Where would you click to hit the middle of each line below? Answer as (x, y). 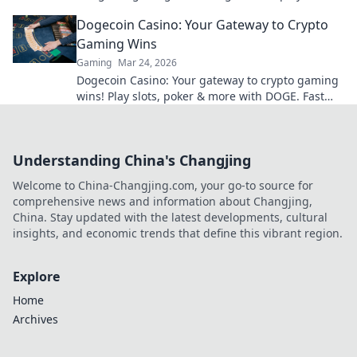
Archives (35, 320)
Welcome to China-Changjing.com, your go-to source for (163, 186)
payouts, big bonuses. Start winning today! (191, 112)
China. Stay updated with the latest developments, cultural (170, 218)
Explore (36, 277)
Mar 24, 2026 (147, 63)
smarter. (98, 10)
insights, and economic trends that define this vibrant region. (178, 233)
